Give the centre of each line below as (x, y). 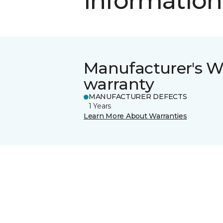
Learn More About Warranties (135, 116)
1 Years (100, 106)
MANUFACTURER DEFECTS (138, 96)
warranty (119, 84)
